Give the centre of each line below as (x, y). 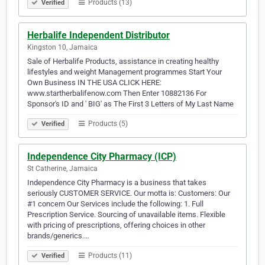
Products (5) (107, 124)
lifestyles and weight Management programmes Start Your (125, 72)
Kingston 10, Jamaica (62, 48)
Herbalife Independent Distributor (98, 35)
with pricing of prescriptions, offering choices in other (116, 225)
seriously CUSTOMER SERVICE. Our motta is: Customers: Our (129, 193)
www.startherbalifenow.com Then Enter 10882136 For (117, 93)
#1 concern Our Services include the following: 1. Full (115, 204)
